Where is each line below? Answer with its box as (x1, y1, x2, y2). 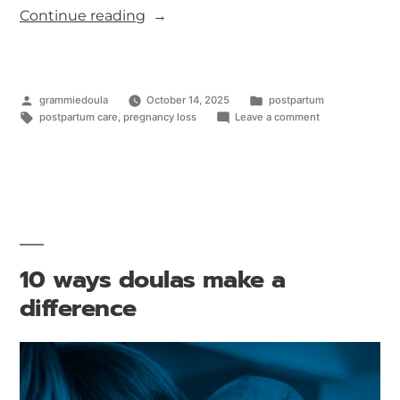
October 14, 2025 (146, 93, 230, 106)
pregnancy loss (122, 110, 196, 123)
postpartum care (38, 110, 118, 123)
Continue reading (20, 6, 146, 24)
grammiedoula (38, 93, 108, 106)
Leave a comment (235, 110, 321, 123)
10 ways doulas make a (20, 261, 286, 297)
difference (20, 289, 137, 326)
